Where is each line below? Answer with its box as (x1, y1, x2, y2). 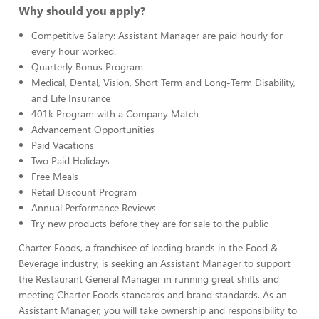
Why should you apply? (19, 3, 145, 18)
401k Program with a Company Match (31, 107, 199, 120)
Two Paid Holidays (31, 154, 110, 167)
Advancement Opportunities (31, 122, 155, 136)
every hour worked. (31, 44, 116, 58)
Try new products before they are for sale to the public (31, 216, 268, 230)
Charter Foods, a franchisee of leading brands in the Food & (19, 241, 278, 254)
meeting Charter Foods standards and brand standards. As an (19, 288, 287, 301)
